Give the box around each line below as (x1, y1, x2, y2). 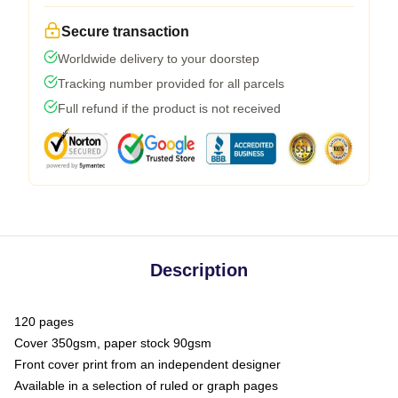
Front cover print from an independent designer (14, 356, 281, 371)
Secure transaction (61, 23, 189, 39)
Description (150, 259, 248, 280)
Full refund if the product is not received (58, 100, 281, 115)
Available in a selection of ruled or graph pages (14, 378, 278, 393)
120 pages (14, 314, 74, 329)
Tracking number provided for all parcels (58, 76, 284, 91)
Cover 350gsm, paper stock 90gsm (14, 335, 211, 350)
